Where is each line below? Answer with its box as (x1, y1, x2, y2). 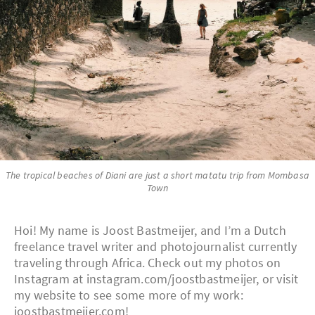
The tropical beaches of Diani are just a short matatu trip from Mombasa (5, 169, 310, 182)
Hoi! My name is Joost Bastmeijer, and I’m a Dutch (14, 222, 286, 239)
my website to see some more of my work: (14, 287, 243, 304)
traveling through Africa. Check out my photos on (14, 255, 281, 271)
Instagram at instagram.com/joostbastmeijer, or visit (14, 271, 299, 288)
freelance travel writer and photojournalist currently (14, 238, 297, 255)
